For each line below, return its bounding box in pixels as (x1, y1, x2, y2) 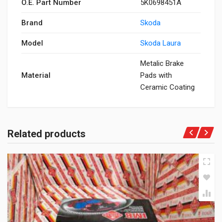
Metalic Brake (140, 59, 184, 68)
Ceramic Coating (140, 83, 195, 92)
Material (21, 71, 51, 80)
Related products (7, 128, 86, 140)
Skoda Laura (140, 39, 181, 48)
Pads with (140, 71, 172, 80)
